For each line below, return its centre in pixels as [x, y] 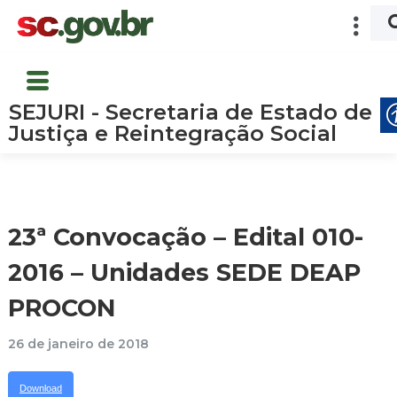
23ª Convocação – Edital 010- [186, 237]
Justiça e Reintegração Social [173, 133]
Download [41, 388]
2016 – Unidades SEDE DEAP [184, 272]
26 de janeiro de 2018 [78, 343]
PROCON [62, 307]
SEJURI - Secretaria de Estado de [191, 112]
